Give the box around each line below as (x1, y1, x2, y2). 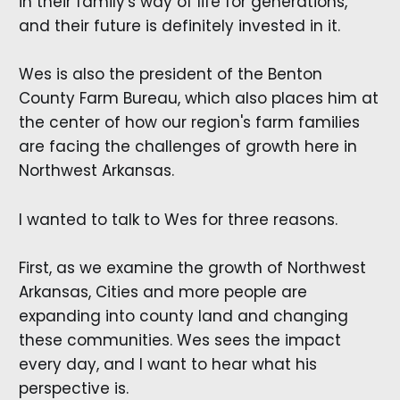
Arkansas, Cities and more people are (18, 280, 307, 303)
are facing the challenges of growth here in (18, 136, 357, 158)
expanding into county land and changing (18, 304, 348, 327)
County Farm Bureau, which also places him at (18, 87, 379, 110)
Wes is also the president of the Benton (18, 63, 322, 86)
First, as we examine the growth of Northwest (18, 256, 366, 279)
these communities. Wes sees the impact (18, 329, 341, 351)
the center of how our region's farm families (18, 112, 360, 134)
